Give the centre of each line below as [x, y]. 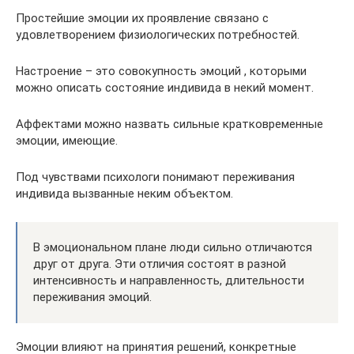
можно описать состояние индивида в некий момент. [165, 87]
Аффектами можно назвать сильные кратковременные [169, 124]
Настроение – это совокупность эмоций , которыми [161, 71]
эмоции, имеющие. [67, 140]
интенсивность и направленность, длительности [169, 280]
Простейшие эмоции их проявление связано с [142, 18]
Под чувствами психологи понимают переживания [155, 177]
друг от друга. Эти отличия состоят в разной [160, 264]
